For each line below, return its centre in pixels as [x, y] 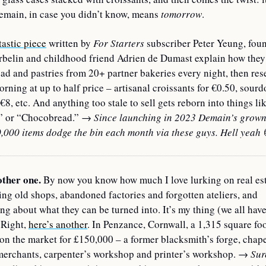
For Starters [119, 43]
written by [70, 43]
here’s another [58, 224]
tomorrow [181, 14]
